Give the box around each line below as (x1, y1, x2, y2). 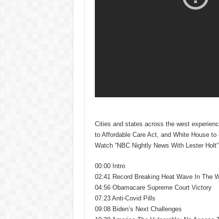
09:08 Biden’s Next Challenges (94, 205, 182, 213)
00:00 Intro (94, 162, 125, 170)
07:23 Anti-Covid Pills (94, 194, 155, 202)
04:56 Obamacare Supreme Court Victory (94, 183, 212, 191)
